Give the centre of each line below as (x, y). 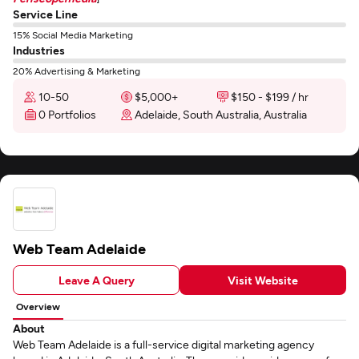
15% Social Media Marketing (73, 34)
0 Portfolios (67, 114)
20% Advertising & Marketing (77, 71)
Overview (38, 306)
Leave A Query (96, 280)
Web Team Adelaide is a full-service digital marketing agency (163, 344)
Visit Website (263, 280)
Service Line (45, 14)
